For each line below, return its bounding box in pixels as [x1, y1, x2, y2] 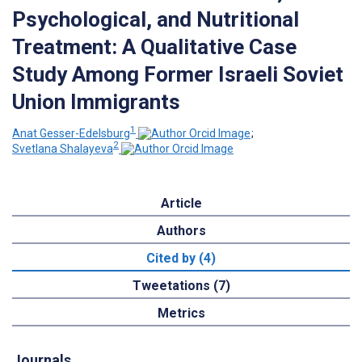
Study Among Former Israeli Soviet [12, 61, 343, 86]
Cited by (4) [146, 250, 216, 267]
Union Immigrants [12, 89, 180, 114]
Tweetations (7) [132, 278, 230, 294]
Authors [156, 223, 206, 239]
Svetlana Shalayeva [12, 142, 113, 156]
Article [160, 196, 202, 212]
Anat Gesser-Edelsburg [12, 126, 130, 140]
